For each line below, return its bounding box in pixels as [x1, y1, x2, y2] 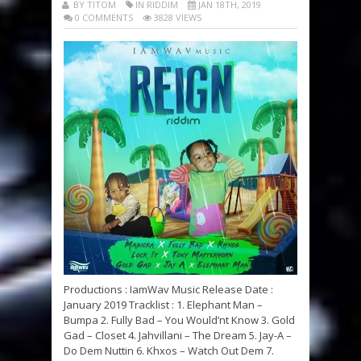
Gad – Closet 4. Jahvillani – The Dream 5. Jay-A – [64, 327, 292, 342]
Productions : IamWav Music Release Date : [64, 281, 273, 297]
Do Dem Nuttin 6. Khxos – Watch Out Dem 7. [64, 342, 274, 358]
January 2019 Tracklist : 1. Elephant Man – [64, 297, 263, 312]
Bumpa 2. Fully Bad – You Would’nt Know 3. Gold [64, 312, 295, 327]
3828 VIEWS [151, 10, 201, 23]
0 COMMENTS [73, 10, 133, 23]
